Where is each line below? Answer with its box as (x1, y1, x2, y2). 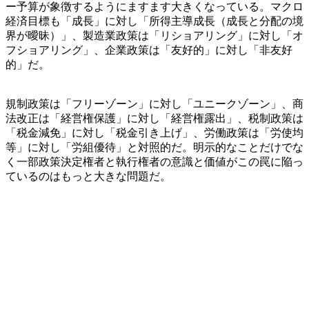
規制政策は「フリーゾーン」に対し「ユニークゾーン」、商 (6, 97, 303, 110)
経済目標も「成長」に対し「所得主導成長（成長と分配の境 (6, 14, 303, 27)
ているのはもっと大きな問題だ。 (6, 170, 171, 182)
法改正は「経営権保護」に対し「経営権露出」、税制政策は (6, 112, 303, 124)
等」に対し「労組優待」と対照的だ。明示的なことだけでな (6, 141, 303, 153)
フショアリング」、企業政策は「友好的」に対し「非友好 (6, 43, 292, 56)
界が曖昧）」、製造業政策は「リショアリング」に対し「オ (6, 29, 303, 41)
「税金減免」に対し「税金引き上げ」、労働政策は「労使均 (6, 126, 303, 139)
